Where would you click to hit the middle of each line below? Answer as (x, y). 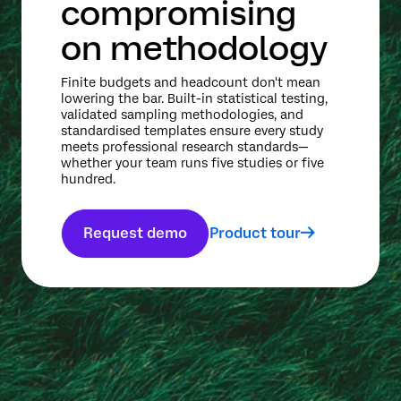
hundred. (88, 179)
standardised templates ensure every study (192, 131)
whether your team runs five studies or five (192, 163)
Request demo (135, 234)
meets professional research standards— (185, 147)
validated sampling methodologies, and (182, 115)
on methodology (194, 48)
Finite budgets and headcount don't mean (191, 83)
